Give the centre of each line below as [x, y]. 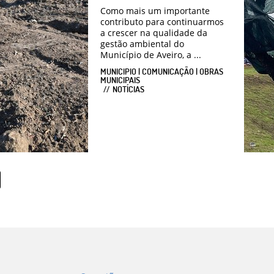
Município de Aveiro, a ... [151, 55]
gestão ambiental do [142, 44]
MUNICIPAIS [120, 80]
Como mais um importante [155, 11]
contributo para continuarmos [162, 22]
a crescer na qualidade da [154, 33]
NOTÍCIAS [128, 89]
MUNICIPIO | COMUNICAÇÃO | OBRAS [162, 72]
